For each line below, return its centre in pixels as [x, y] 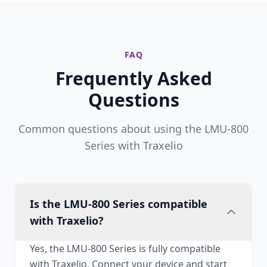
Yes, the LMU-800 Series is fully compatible [125, 249]
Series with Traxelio [133, 145]
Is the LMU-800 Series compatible [119, 204]
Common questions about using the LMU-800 [133, 129]
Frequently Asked [133, 78]
